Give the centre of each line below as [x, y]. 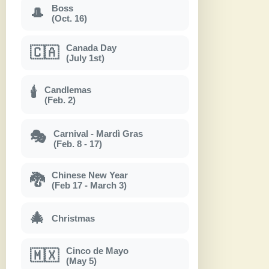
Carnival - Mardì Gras [98, 133]
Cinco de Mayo [97, 251]
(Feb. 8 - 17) [78, 144]
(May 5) [81, 261]
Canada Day [91, 48]
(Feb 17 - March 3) [89, 186]
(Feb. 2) [60, 100]
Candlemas [68, 89]
